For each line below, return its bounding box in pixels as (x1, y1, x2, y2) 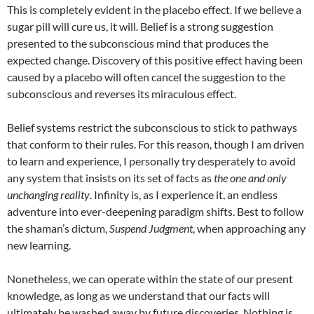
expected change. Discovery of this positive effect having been (7, 53, 303, 67)
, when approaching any (193, 221, 306, 235)
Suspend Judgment (109, 221, 193, 235)
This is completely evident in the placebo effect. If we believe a (7, 3, 301, 17)
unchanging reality (7, 188, 90, 202)
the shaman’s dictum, (7, 221, 109, 235)
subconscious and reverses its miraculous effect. (7, 87, 236, 101)
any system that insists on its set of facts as (7, 171, 214, 185)
